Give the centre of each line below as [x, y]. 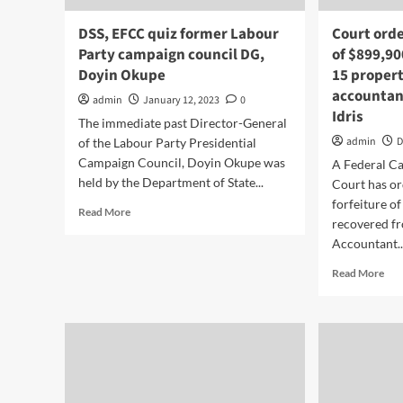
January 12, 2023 [181, 100]
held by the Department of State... [171, 182]
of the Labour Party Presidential [167, 143]
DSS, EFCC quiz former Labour [179, 34]
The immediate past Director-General [183, 123]
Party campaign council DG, [171, 55]
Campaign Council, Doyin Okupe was [182, 162]
